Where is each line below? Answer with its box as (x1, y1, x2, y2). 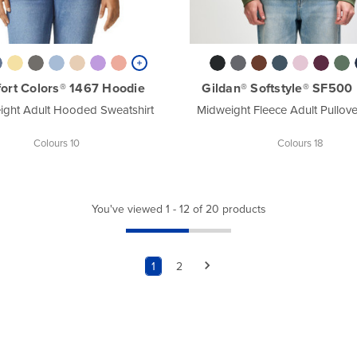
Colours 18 (277, 135, 324, 150)
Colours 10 (33, 135, 80, 150)
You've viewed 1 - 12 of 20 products (91, 200, 266, 217)
